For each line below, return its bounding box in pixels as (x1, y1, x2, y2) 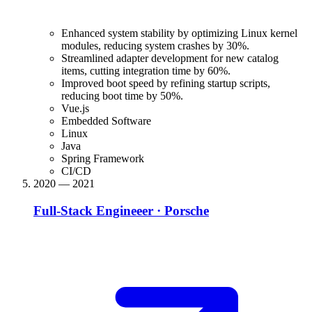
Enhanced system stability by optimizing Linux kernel (61, 27, 297, 40)
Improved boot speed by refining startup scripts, (61, 77, 270, 90)
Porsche (164, 203, 209, 218)
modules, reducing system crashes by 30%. (61, 40, 249, 52)
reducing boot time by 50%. (61, 90, 183, 102)
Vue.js (61, 102, 89, 115)
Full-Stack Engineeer (33, 203, 153, 218)
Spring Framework (61, 153, 144, 165)
